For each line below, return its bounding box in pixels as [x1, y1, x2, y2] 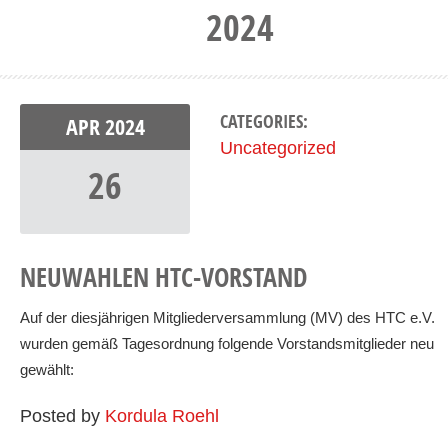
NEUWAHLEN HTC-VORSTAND [20, 259, 308, 295]
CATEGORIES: [220, 109, 308, 134]
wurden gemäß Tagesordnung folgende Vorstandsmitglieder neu [20, 335, 434, 352]
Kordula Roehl [105, 406, 219, 426]
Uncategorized [220, 138, 336, 158]
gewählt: [20, 361, 74, 378]
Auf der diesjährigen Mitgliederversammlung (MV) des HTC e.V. [20, 309, 435, 326]
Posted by [20, 406, 105, 426]
